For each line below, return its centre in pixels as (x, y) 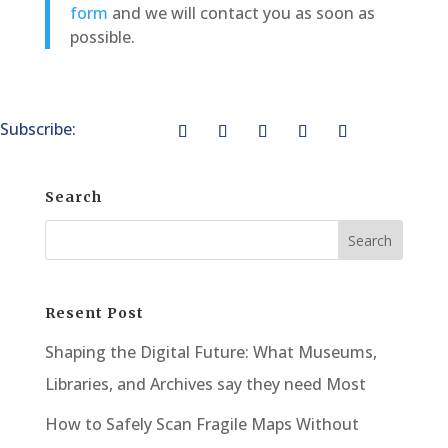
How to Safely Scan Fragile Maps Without (201, 424)
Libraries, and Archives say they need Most (205, 384)
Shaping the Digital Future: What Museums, (210, 352)
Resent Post (94, 313)
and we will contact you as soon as (241, 13)
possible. (102, 37)
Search (73, 197)
